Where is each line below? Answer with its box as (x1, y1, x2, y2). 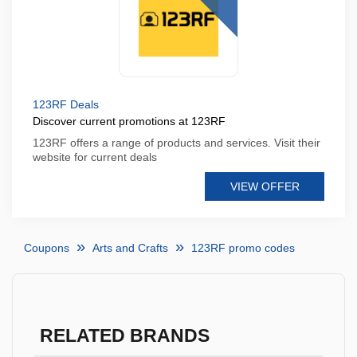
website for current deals (33, 151, 157, 163)
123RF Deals (33, 98, 99, 111)
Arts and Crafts (92, 241, 168, 254)
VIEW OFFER (229, 180, 300, 193)
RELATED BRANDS (39, 326, 210, 346)
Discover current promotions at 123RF (33, 115, 226, 127)
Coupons (24, 241, 69, 254)
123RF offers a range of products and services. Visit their (33, 136, 320, 149)
